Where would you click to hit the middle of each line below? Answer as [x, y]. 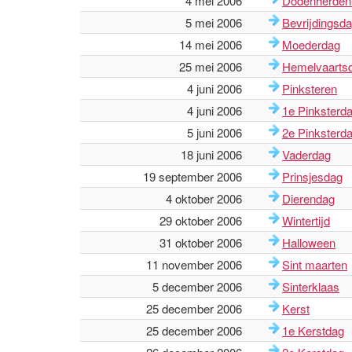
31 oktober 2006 [201, 242]
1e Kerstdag [313, 330]
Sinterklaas [311, 286]
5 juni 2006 [214, 132]
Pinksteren [310, 88]
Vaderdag [306, 154]
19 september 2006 [192, 176]
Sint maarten [315, 264]
